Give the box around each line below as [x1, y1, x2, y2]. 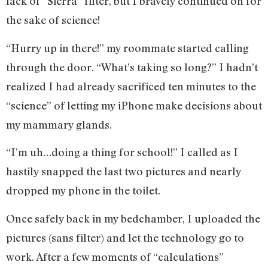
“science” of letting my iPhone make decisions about [6, 98, 262, 112]
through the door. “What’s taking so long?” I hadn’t [6, 60, 258, 74]
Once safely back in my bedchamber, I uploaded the [6, 211, 260, 225]
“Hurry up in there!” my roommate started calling [6, 41, 249, 54]
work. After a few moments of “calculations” [6, 249, 224, 263]
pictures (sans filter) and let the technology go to [6, 230, 244, 244]
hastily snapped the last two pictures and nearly [6, 165, 241, 178]
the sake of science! [6, 13, 100, 27]
